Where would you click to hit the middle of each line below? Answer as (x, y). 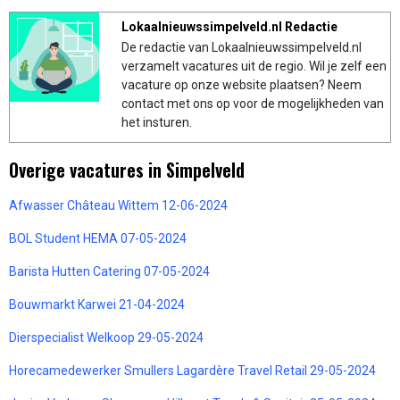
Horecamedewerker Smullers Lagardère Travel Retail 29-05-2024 (192, 370)
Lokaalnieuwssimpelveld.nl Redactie (229, 26)
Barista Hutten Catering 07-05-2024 (109, 271)
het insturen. (157, 122)
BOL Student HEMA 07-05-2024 (98, 238)
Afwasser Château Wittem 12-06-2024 (118, 205)
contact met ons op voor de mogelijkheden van (253, 103)
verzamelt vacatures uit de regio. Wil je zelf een (254, 66)
